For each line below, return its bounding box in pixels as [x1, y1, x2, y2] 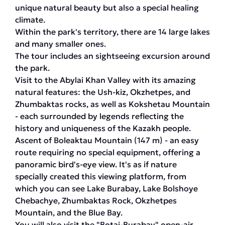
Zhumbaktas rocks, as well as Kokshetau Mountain [15, 99, 210, 109]
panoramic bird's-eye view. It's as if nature [15, 159, 177, 169]
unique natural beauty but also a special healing [15, 3, 199, 13]
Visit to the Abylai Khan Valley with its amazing [15, 75, 196, 85]
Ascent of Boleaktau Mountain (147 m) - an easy [15, 135, 199, 145]
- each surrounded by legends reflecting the [15, 111, 184, 121]
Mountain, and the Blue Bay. [15, 207, 123, 217]
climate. [15, 15, 45, 25]
